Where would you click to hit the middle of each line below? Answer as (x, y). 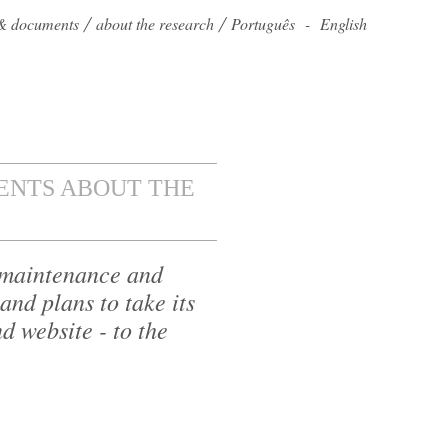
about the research (155, 23)
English (343, 23)
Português (263, 23)
